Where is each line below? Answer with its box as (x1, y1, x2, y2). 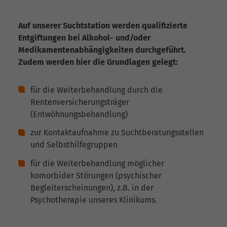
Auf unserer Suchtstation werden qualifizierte (18, 21, 187, 31)
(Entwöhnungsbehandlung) (30, 109, 128, 119)
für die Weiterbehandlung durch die (30, 85, 163, 95)
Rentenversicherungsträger (30, 97, 129, 107)
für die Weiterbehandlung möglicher (30, 159, 164, 169)
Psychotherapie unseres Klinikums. (30, 195, 157, 205)
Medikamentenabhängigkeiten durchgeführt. (18, 45, 186, 55)
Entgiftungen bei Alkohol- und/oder (18, 33, 150, 43)
